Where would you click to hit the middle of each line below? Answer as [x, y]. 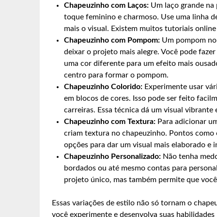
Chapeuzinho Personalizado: [112, 156]
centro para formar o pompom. [116, 75]
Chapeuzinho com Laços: [106, 5]
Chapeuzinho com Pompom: [112, 40]
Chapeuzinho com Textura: [110, 121]
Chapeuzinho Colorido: [103, 86]
